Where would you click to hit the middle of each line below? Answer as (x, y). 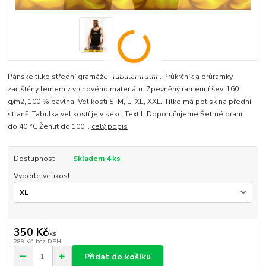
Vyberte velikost (42, 175)
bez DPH (48, 241)
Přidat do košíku (118, 256)
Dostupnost (34, 159)
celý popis (110, 127)
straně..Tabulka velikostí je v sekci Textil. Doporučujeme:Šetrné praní (125, 114)
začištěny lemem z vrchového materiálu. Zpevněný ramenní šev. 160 (123, 89)
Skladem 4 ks (96, 159)
